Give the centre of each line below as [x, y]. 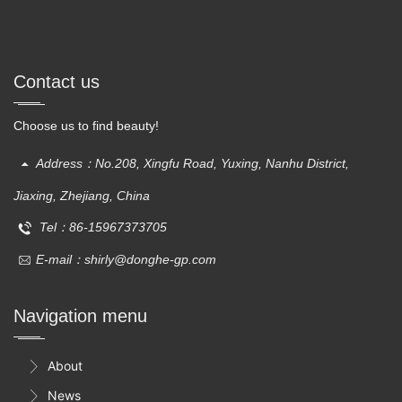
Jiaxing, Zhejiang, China [82, 196]
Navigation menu [80, 315]
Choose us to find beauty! [86, 126]
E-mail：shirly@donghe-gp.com [126, 259]
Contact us [57, 82]
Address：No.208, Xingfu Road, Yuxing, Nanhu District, [192, 164]
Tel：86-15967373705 [101, 227]
